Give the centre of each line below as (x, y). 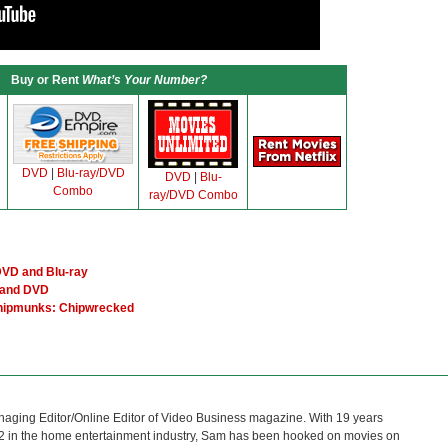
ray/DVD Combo (193, 195)
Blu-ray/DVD (90, 173)
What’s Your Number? (144, 80)
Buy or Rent (46, 80)
